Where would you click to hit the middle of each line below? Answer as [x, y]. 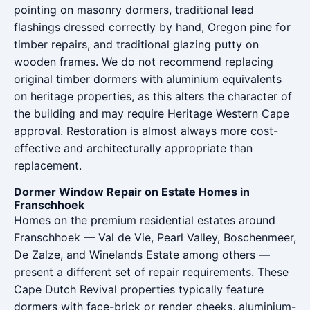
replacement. [48, 165]
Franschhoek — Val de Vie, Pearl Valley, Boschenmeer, [155, 237]
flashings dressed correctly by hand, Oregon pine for [152, 27]
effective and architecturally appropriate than [133, 148]
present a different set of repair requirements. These [151, 272]
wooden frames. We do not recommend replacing [144, 62]
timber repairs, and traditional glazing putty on [136, 44]
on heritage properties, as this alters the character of [153, 96]
